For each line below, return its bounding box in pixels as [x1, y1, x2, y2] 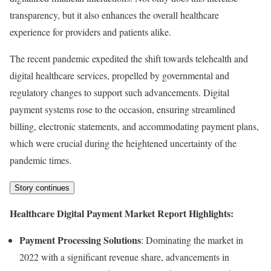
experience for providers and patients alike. [10, 25, 171, 38]
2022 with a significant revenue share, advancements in [19, 250, 229, 263]
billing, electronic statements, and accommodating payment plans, [10, 119, 259, 132]
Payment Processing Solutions [19, 232, 141, 247]
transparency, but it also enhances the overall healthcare [10, 8, 219, 21]
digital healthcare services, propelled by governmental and [10, 68, 229, 82]
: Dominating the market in [141, 233, 243, 246]
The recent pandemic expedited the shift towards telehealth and [10, 51, 248, 65]
